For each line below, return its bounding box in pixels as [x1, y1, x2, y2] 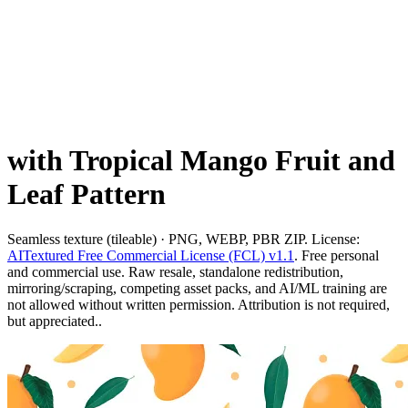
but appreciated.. [7, 312, 102, 329]
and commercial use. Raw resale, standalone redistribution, [7, 263, 343, 280]
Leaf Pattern [7, 178, 166, 211]
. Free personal [294, 247, 379, 263]
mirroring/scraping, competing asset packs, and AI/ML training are [7, 280, 387, 296]
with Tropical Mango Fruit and [7, 144, 395, 178]
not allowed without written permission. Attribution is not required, [7, 296, 390, 312]
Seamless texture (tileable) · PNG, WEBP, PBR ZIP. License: [7, 230, 360, 247]
